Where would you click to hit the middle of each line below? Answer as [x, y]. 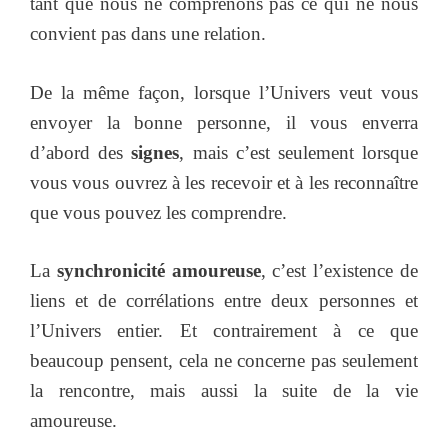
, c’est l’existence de [339, 271]
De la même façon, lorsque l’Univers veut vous [224, 92]
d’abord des [81, 152]
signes [155, 152]
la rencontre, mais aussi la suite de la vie [224, 391]
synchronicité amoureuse [158, 271]
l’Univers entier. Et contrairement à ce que [224, 331]
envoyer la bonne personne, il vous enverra [224, 122]
